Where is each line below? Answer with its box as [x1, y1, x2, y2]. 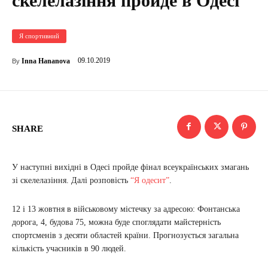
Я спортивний [19, 32, 59, 39]
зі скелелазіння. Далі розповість [12, 175, 130, 185]
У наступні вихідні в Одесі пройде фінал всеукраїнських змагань [12, 162, 249, 172]
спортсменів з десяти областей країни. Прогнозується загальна [12, 230, 239, 240]
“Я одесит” [130, 175, 169, 185]
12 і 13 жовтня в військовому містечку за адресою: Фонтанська [12, 204, 240, 214]
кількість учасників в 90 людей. [12, 243, 126, 253]
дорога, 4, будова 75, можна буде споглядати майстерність [12, 217, 221, 227]
